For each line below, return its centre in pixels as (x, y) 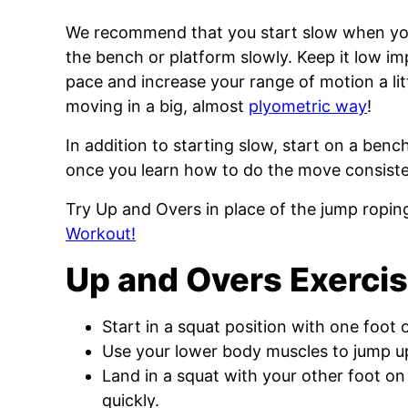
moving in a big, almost (157, 106)
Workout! (101, 233)
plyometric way (308, 106)
